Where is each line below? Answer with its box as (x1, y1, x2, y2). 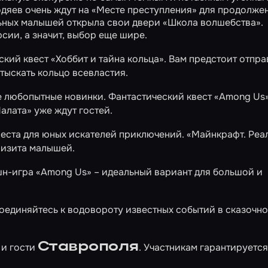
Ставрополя (38, 239, 139, 254)
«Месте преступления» (92, 4, 197, 16)
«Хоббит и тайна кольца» (50, 53, 164, 65)
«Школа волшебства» (163, 16, 261, 29)
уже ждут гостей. (32, 104, 112, 117)
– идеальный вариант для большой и (92, 166, 263, 178)
